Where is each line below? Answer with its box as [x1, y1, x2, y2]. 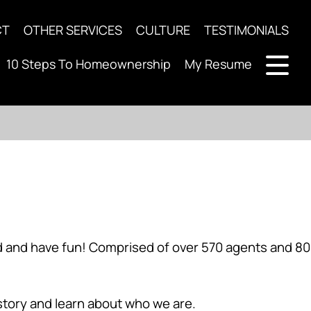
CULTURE [136, 22, 190, 38]
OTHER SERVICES [24, 22, 122, 38]
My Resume [185, 55, 252, 72]
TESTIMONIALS [204, 22, 289, 38]
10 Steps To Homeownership [6, 55, 171, 72]
